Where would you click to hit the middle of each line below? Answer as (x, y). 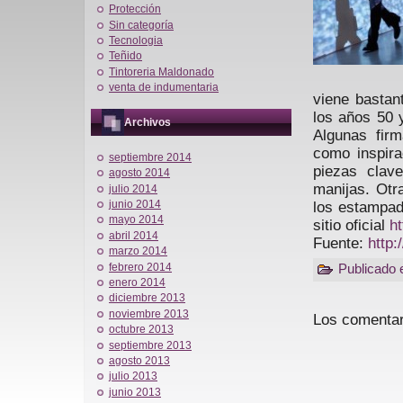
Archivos (148, 123)
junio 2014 (135, 205)
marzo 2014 (138, 251)
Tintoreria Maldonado (161, 72)
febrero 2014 (140, 267)
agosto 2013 (139, 360)
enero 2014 (137, 282)
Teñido (125, 56)
